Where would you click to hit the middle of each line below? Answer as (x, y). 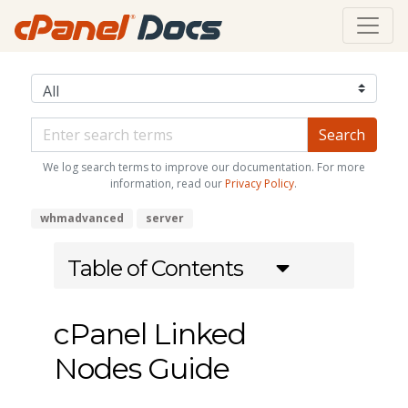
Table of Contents (155, 268)
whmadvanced (82, 218)
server (164, 218)
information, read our (168, 183)
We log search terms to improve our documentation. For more (204, 167)
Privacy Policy (260, 183)
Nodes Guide (141, 368)
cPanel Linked (149, 333)
